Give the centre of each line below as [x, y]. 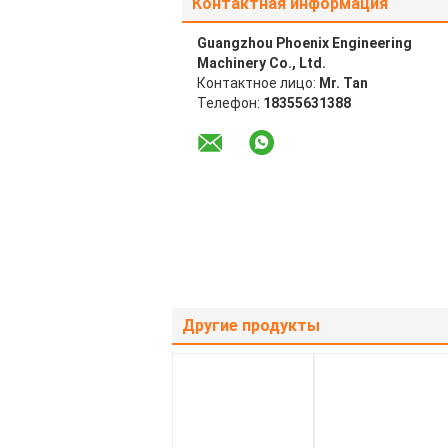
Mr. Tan [343, 83]
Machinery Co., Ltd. [261, 63]
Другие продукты [251, 325]
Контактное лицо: [258, 83]
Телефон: [230, 103]
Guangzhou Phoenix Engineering [304, 43]
